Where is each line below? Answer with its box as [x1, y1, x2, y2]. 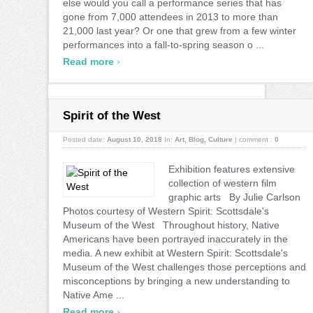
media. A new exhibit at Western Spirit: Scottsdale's [63, 247, 288, 259]
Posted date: [63, 135, 107, 143]
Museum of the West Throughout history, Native [63, 219, 279, 231]
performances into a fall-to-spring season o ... [63, 38, 264, 50]
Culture [208, 135, 233, 143]
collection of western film [168, 177, 277, 189]
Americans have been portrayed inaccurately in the [63, 233, 288, 245]
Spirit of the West [63, 108, 161, 122]
